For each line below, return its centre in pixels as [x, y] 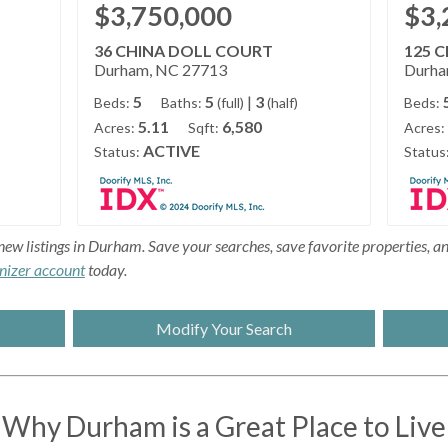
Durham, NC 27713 [161, 70]
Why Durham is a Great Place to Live [224, 426]
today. [106, 270]
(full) [231, 103]
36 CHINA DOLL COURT [184, 51]
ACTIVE [172, 151]
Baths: [182, 103]
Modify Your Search [223, 329]
